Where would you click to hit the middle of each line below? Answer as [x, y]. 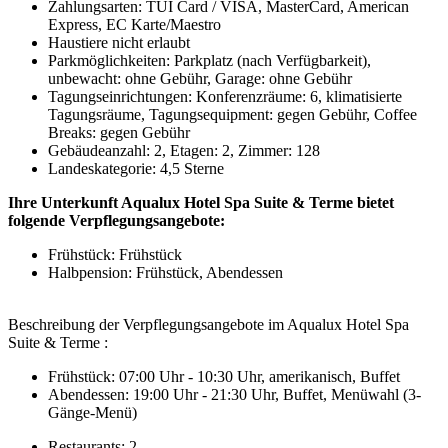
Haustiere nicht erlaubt [119, 43]
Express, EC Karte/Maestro [134, 25]
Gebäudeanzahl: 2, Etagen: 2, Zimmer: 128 [184, 151]
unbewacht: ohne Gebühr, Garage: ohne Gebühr [200, 79]
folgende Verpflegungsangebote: [116, 221]
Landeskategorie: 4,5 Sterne [136, 169]
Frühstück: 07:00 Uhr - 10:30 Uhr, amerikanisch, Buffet [224, 377]
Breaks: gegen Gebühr [119, 133]
